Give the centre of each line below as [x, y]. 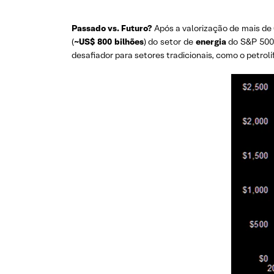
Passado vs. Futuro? [113, 28]
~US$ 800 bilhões [109, 42]
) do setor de [169, 42]
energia [212, 42]
